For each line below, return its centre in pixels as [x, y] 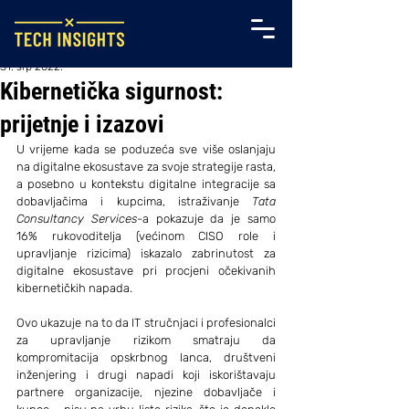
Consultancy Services [77, 219]
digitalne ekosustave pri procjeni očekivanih [146, 271]
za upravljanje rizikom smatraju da [146, 340]
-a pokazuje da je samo [206, 219]
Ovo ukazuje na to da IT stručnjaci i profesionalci [146, 323]
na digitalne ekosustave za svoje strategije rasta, [146, 167]
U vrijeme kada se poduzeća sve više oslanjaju [146, 149]
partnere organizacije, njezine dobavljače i [146, 392]
